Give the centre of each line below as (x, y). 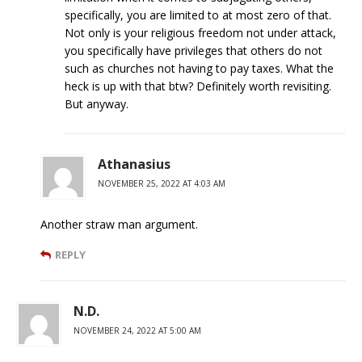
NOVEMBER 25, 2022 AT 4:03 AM (162, 183)
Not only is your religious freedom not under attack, (200, 32)
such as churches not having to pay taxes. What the (199, 68)
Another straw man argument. (119, 224)
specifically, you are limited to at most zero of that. (198, 15)
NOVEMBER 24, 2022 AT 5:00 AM (137, 330)
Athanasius (134, 164)
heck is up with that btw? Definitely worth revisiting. (198, 86)
